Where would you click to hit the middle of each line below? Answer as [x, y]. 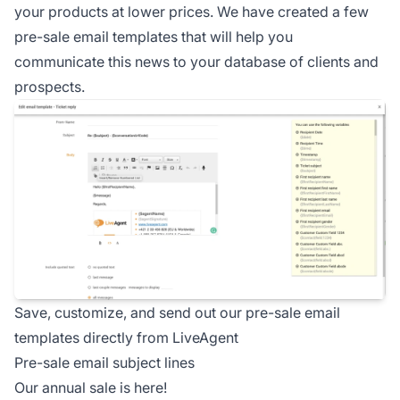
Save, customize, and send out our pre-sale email [177, 312]
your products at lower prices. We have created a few [192, 11]
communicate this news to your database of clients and [196, 61]
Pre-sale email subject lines [104, 362]
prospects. [50, 86]
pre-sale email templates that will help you [154, 36]
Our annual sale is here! [91, 387]
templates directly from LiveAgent [126, 337]
